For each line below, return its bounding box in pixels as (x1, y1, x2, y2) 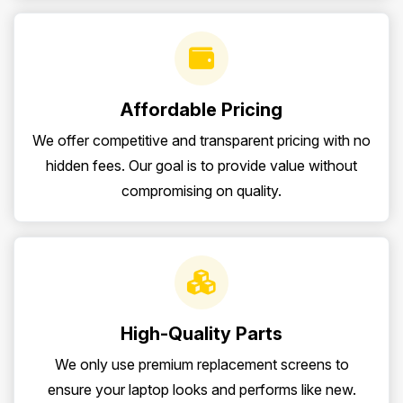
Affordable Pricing (121, 99, 282, 121)
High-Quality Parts (121, 323, 282, 345)
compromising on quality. (121, 182, 282, 201)
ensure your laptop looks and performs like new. (47, 381, 356, 399)
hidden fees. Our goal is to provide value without (46, 157, 357, 175)
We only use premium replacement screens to (54, 355, 349, 374)
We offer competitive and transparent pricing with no (32, 131, 371, 150)
